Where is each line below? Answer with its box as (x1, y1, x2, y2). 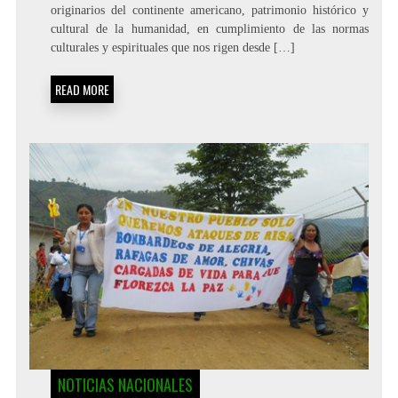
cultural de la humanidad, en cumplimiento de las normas (50, 22, 370, 36)
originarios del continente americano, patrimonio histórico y (50, 4, 370, 18)
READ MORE (54, 80, 109, 99)
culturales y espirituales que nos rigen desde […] (50, 41, 295, 55)
